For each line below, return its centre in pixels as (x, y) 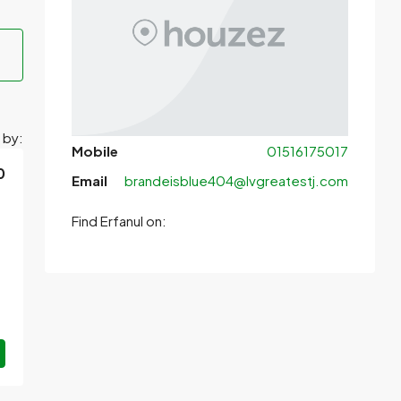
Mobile (95, 150)
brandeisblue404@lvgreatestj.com (236, 180)
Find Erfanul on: (119, 220)
